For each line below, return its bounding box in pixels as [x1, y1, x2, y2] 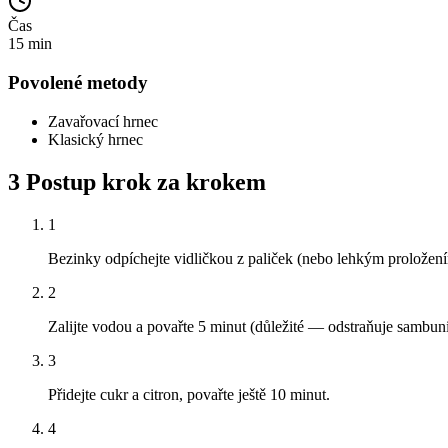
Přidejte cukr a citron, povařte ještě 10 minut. [48, 385, 330, 403]
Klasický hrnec [48, 130, 143, 148]
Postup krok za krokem [20, 168, 266, 195]
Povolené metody [8, 72, 148, 94]
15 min [8, 35, 52, 53]
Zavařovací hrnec [48, 112, 158, 130]
